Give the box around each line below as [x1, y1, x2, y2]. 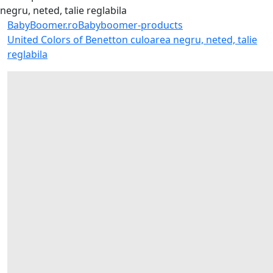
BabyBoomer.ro [7, 18, 78, 32]
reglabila [7, 48, 48, 62]
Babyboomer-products [78, 18, 183, 32]
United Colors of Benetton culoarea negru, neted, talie [7, 33, 257, 47]
